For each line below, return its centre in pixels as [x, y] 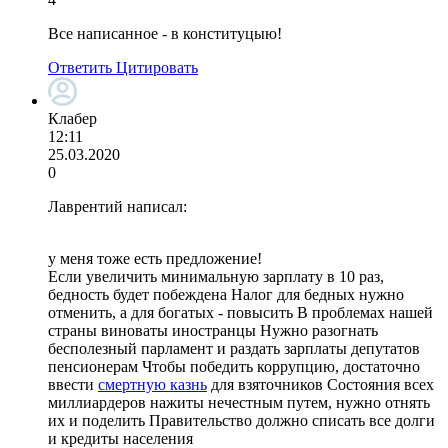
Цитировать [157, 67]
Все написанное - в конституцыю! [165, 33]
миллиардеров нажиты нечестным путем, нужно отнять [239, 402]
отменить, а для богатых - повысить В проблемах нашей [240, 312]
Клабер [72, 118]
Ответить [80, 67]
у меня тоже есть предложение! [155, 258]
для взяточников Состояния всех [320, 384]
